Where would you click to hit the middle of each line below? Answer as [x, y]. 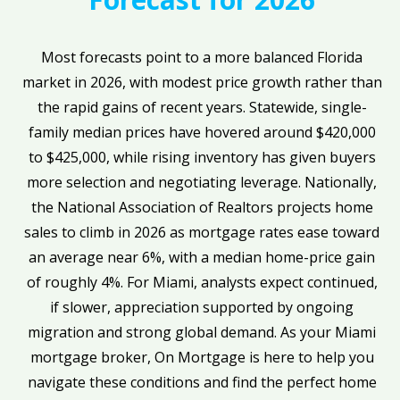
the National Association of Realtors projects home [202, 208]
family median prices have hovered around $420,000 [202, 133]
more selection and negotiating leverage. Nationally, [202, 183]
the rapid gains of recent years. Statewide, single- [202, 108]
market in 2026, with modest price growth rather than [202, 83]
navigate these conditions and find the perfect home [202, 383]
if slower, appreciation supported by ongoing [202, 308]
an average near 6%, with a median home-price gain [202, 258]
